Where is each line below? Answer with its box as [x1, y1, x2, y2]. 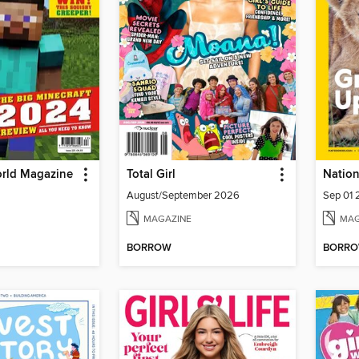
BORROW [127, 241, 171, 256]
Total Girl [127, 167, 175, 182]
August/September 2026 [127, 188, 240, 202]
